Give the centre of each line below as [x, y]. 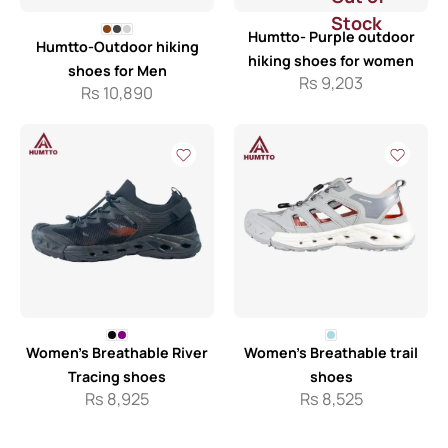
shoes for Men [117, 70]
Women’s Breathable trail [331, 352]
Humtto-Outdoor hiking [117, 46]
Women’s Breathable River [117, 352]
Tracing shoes [117, 376]
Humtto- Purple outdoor [331, 36]
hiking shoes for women [331, 60]
